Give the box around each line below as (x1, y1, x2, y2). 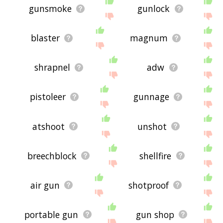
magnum (130, 32, 168, 44)
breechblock (27, 149, 77, 162)
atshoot (32, 120, 65, 132)
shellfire (139, 149, 172, 162)
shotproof (128, 179, 169, 191)
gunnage (133, 91, 169, 103)
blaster (31, 32, 60, 44)
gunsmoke (28, 2, 72, 15)
